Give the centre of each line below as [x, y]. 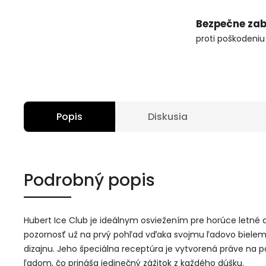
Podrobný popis [89, 180]
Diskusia [168, 117]
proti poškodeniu [230, 39]
